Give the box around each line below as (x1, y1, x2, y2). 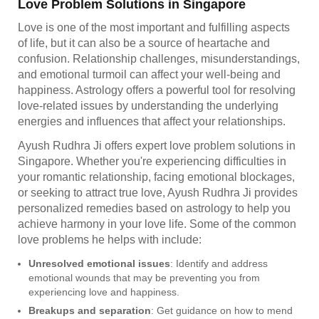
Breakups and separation (28, 304, 151, 316)
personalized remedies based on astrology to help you (18, 202, 291, 214)
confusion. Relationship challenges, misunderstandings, (18, 52, 300, 65)
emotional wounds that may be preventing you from (28, 271, 260, 283)
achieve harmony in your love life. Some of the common (18, 217, 296, 230)
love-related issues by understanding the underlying (18, 99, 278, 112)
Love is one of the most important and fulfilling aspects (18, 21, 290, 33)
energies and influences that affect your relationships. (18, 115, 286, 127)
